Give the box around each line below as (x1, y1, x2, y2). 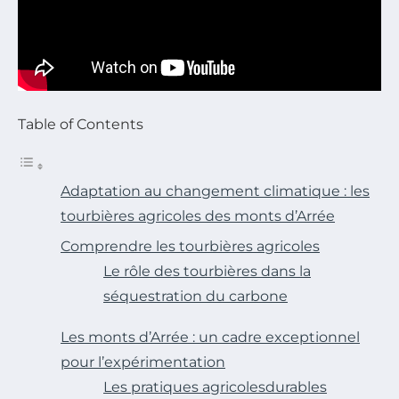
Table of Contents (18, 115, 143, 133)
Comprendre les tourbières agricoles (61, 237, 320, 255)
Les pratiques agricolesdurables (103, 378, 327, 395)
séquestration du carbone (103, 287, 288, 305)
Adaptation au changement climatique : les (61, 182, 370, 199)
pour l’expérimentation (61, 353, 225, 370)
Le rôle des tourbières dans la (103, 262, 311, 280)
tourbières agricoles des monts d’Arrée (61, 207, 335, 224)
